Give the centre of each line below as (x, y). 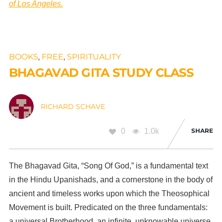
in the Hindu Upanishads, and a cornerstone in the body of (111, 179)
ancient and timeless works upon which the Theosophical (109, 193)
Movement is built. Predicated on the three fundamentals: (108, 207)
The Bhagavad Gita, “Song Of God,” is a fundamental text (108, 166)
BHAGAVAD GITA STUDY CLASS (101, 72)
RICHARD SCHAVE (73, 106)
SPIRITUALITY (94, 56)
